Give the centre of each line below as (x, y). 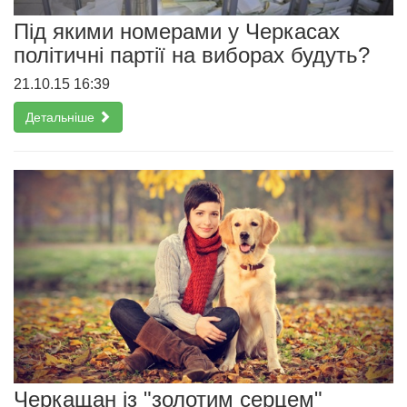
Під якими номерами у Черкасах (177, 31)
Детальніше (62, 117)
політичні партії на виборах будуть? (192, 55)
